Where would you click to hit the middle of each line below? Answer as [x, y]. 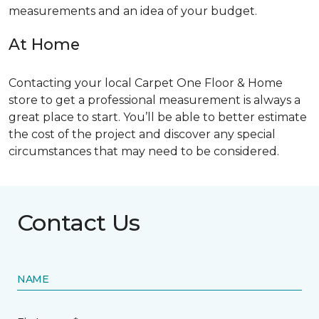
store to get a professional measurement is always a [155, 100]
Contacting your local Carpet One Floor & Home [146, 83]
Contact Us [79, 222]
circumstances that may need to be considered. [144, 151]
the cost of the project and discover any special [142, 134]
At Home [44, 44]
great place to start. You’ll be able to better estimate [158, 117]
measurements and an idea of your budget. [133, 11]
